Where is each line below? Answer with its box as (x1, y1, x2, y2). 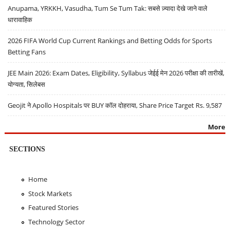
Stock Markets (28, 188, 72, 198)
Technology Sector (28, 217, 85, 227)
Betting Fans (8, 47, 46, 56)
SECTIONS (9, 144, 45, 153)
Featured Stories (28, 203, 79, 213)
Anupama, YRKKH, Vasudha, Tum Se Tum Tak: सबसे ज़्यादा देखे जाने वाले (8, 3, 208, 13)
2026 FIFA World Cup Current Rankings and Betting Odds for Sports (8, 35, 213, 45)
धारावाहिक (8, 14, 33, 24)
